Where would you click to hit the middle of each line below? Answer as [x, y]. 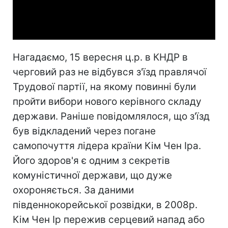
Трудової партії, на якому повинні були [104, 87]
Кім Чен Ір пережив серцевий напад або [109, 219]
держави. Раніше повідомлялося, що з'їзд [111, 116]
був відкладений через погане [84, 131]
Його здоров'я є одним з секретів [91, 160]
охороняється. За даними [73, 190]
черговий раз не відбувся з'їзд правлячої [110, 72]
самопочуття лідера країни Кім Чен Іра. [107, 146]
